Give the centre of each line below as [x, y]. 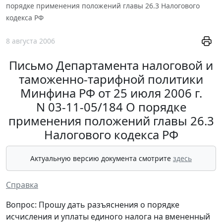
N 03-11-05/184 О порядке [111, 107]
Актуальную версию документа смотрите [102, 159]
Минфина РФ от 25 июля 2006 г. [111, 93]
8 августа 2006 [30, 41]
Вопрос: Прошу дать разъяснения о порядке [93, 205]
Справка [22, 185]
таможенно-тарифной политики [111, 79]
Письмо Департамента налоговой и [111, 65]
